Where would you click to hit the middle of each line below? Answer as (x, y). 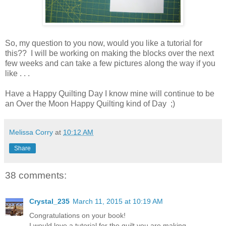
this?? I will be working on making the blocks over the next (109, 53)
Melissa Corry (31, 132)
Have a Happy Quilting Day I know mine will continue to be (110, 93)
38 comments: (36, 176)
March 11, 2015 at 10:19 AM (118, 202)
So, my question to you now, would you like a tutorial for (104, 43)
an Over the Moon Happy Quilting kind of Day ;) (90, 103)
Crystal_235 (49, 202)
